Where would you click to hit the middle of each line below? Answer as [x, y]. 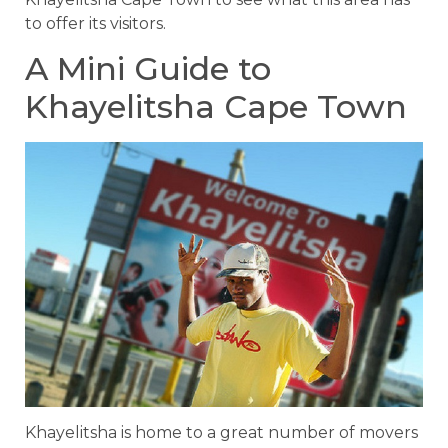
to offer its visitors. [95, 23]
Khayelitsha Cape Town [216, 107]
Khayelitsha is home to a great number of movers [221, 433]
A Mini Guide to [148, 69]
